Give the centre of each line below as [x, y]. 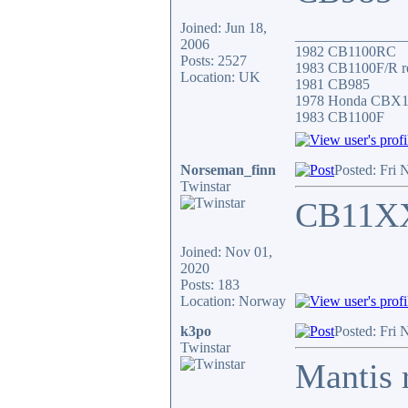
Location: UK [220, 77]
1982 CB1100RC [346, 51]
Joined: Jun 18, [224, 28]
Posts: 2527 [214, 61]
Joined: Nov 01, [226, 252]
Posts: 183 [210, 285]
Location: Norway [233, 301]
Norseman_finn [228, 170]
